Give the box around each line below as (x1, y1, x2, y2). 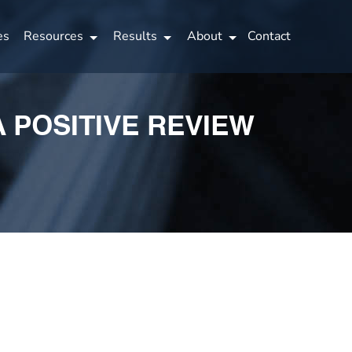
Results (113, 27, 157, 45)
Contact (247, 27, 291, 45)
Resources (24, 27, 83, 45)
